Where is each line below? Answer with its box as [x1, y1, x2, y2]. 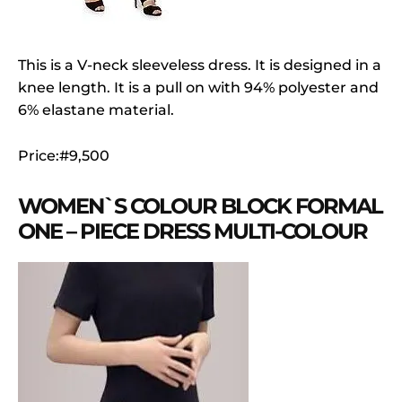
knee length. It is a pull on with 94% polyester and [18, 78, 379, 96]
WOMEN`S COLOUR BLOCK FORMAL [18, 192, 382, 219]
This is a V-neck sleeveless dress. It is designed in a [18, 56, 381, 74]
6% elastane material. [18, 100, 174, 118]
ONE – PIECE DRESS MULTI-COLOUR [18, 217, 367, 244]
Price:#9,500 [18, 146, 109, 164]
